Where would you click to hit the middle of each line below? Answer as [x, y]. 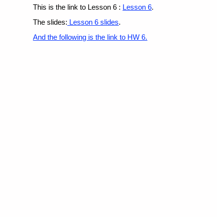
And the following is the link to [79, 37]
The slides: [50, 22]
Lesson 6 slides [93, 22]
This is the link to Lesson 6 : [78, 7]
